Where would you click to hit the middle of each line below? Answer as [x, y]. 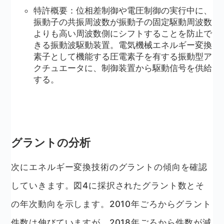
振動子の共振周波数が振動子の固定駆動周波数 [122, 22]
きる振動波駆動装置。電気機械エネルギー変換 [122, 45]
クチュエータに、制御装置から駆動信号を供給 [122, 68]
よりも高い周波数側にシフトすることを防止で [122, 33]
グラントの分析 [51, 142]
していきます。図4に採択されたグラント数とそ [108, 185]
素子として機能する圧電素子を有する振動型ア [122, 56]
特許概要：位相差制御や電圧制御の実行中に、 [122, 10]
